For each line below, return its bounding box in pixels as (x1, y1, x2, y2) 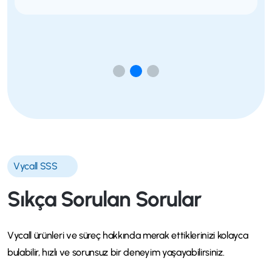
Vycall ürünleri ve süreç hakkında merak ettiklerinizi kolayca (7, 229, 248, 241)
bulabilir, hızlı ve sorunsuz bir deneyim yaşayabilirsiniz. (7, 246, 225, 258)
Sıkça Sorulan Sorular (7, 186, 201, 212)
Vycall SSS (13, 160, 58, 172)
